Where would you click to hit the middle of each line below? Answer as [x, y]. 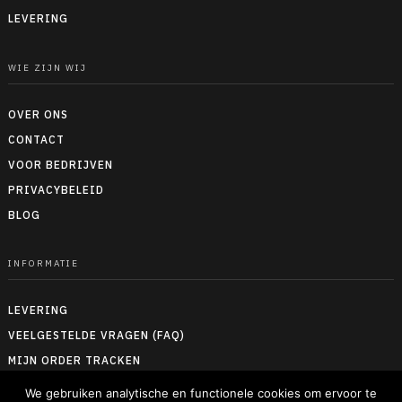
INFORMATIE [43, 264]
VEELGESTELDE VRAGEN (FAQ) [96, 336]
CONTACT [36, 139]
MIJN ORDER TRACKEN [74, 361]
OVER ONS [38, 114]
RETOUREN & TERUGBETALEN [94, 386]
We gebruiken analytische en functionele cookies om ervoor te [201, 393]
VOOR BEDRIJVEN [60, 164]
